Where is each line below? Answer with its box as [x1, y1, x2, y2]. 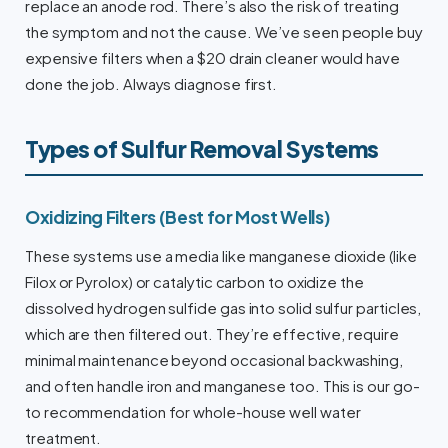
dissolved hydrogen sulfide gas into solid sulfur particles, [25, 299, 422, 318]
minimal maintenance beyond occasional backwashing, [25, 351, 404, 370]
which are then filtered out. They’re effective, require [25, 325, 399, 344]
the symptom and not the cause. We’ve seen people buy [25, 23, 423, 42]
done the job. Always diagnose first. [25, 75, 278, 94]
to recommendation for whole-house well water [25, 403, 361, 422]
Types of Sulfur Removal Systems [25, 134, 379, 164]
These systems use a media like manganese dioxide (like [25, 247, 417, 266]
